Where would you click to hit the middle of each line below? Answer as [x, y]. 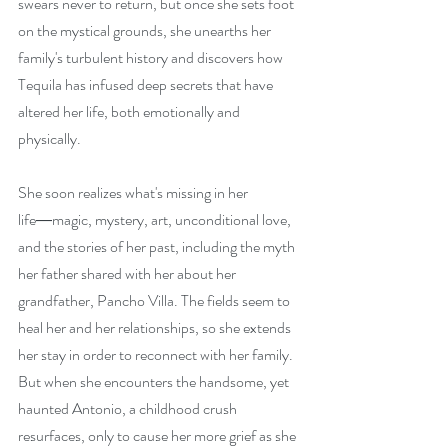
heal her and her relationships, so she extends [156, 327]
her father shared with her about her [128, 273]
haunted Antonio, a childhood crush [129, 408]
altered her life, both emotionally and [130, 111]
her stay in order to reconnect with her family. [157, 354]
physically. [49, 138]
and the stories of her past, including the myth [158, 246]
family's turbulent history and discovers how [152, 57]
